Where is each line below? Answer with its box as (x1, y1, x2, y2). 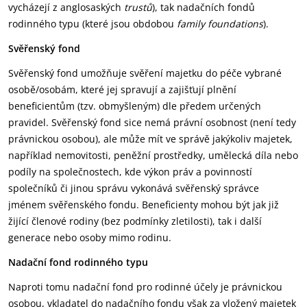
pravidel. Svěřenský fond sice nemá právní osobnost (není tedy (8, 116, 296, 129)
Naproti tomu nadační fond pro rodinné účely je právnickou (8, 280, 282, 293)
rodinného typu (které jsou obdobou (8, 17, 177, 30)
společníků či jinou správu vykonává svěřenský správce (8, 182, 259, 195)
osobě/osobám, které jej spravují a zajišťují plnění (8, 83, 236, 96)
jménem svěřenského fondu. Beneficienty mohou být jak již (8, 198, 279, 211)
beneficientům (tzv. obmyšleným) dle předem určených (8, 99, 261, 112)
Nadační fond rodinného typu (8, 256, 148, 269)
